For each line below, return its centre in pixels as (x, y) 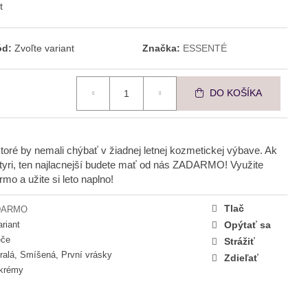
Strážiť (240, 241)
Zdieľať (241, 257)
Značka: (162, 48)
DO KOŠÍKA (236, 93)
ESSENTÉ (205, 48)
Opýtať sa (247, 224)
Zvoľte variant (45, 48)
